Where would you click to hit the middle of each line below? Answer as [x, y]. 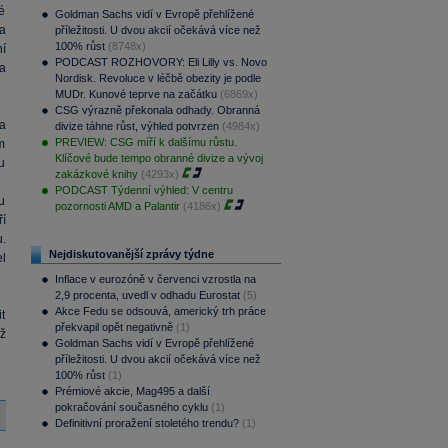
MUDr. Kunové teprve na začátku [135, 94]
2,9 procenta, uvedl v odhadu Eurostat [147, 295]
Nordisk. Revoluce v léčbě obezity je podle [157, 78]
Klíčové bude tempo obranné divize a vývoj [158, 158]
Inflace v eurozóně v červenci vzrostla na [155, 279]
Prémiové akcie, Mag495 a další [132, 391]
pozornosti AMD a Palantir [117, 206]
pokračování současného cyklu [131, 407]
